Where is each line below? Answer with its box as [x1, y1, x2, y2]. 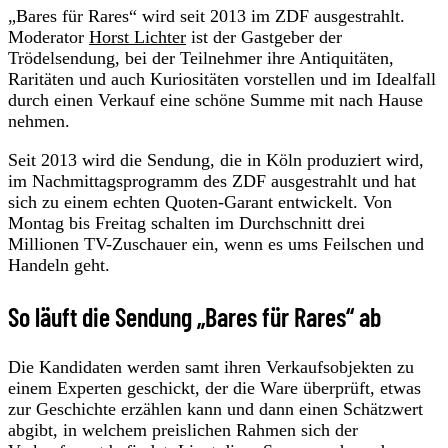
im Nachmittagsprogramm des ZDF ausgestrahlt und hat [8, 171, 416, 192]
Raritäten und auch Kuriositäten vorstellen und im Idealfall [8, 69, 436, 90]
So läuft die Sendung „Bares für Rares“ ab [8, 300, 381, 332]
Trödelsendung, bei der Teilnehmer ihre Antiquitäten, [8, 48, 394, 69]
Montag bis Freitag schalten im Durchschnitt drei [8, 213, 365, 234]
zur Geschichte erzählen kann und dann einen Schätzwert [8, 398, 423, 419]
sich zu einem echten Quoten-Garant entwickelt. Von [8, 192, 392, 213]
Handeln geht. [8, 255, 110, 276]
